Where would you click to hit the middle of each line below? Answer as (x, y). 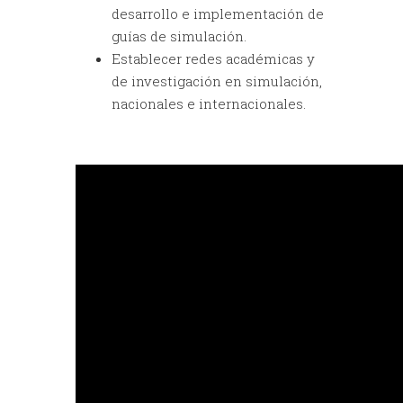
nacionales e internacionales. (209, 103)
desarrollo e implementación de (218, 13)
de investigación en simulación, (217, 81)
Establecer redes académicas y (213, 58)
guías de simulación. (179, 36)
